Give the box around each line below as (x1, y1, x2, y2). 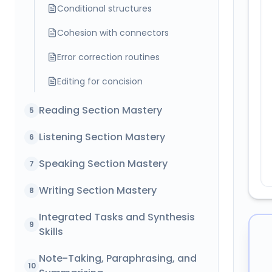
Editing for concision (57, 75, 143, 87)
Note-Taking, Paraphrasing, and (39, 251, 197, 265)
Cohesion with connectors (57, 27, 169, 39)
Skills (39, 225, 63, 239)
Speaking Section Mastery (39, 157, 168, 171)
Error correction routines (57, 51, 160, 63)
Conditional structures (57, 2, 152, 15)
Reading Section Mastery (39, 103, 162, 117)
